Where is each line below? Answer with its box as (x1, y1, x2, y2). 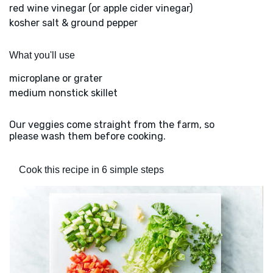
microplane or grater (9, 73, 102, 85)
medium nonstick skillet (9, 87, 118, 99)
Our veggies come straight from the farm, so (9, 119, 214, 131)
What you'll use (9, 50, 75, 61)
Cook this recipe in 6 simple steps (19, 165, 164, 175)
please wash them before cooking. (9, 130, 166, 143)
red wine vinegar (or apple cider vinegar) (9, 2, 193, 15)
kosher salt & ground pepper (9, 17, 138, 29)
